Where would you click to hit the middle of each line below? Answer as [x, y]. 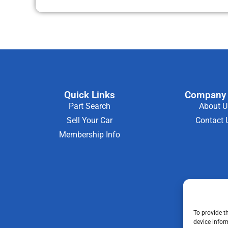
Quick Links [89, 95]
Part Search [89, 106]
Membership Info [89, 135]
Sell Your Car [89, 121]
